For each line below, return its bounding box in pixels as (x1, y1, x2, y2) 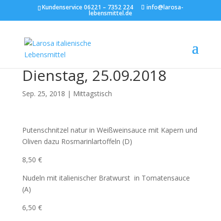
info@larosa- (146, 3, 184, 11)
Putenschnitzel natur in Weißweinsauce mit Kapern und (22, 125, 197, 135)
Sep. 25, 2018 (22, 89, 65, 98)
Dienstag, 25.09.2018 (22, 65, 166, 85)
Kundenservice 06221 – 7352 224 (41, 3, 133, 11)
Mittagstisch (73, 89, 112, 98)
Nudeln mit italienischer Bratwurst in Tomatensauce (22, 173, 190, 183)
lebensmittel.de (88, 9, 132, 17)
